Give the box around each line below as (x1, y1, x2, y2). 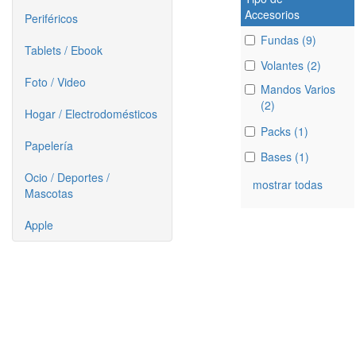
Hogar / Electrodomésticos (25, 106, 157, 122)
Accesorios (244, 6, 300, 22)
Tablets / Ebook (25, 42, 103, 58)
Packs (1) (260, 122, 308, 139)
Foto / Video (25, 74, 86, 90)
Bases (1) (260, 148, 309, 164)
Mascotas (25, 185, 73, 201)
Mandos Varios (260, 81, 335, 98)
